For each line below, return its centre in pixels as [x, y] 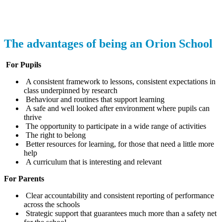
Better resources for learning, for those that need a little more [119, 144]
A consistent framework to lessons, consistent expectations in [120, 82]
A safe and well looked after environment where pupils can [117, 109]
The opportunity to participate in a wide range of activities [115, 126]
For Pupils [24, 65]
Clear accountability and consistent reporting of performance [119, 196]
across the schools [52, 205]
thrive [33, 117]
